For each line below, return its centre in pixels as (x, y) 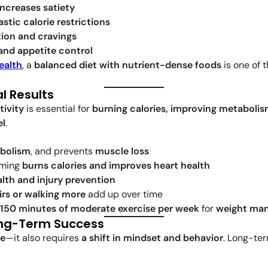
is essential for (58, 109)
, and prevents (63, 151)
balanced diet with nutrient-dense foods (128, 65)
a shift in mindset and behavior (152, 238)
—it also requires (43, 238)
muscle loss (122, 151)
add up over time (124, 194)
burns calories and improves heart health (116, 166)
